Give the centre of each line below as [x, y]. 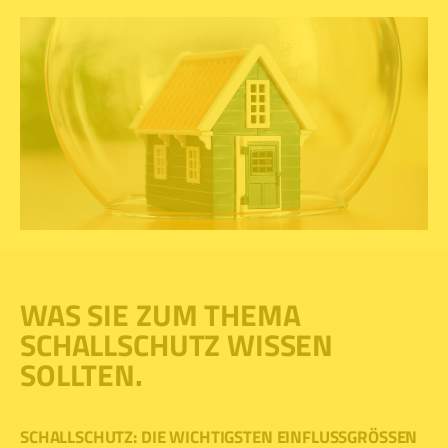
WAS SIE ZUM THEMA [160, 315]
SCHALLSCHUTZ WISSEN [177, 345]
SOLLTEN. [81, 375]
